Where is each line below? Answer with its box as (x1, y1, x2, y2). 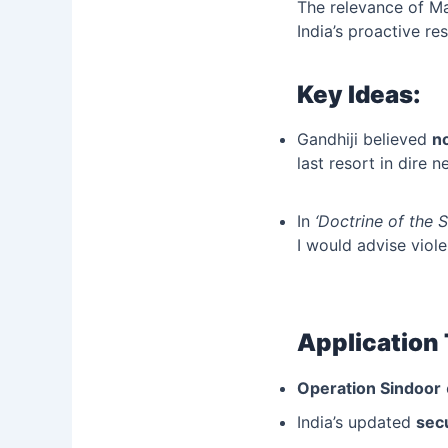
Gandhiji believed (297, 129, 432, 150)
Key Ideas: (297, 80, 421, 110)
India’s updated (297, 411, 416, 432)
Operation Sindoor (297, 377, 441, 398)
